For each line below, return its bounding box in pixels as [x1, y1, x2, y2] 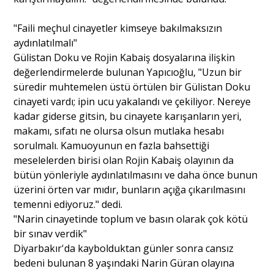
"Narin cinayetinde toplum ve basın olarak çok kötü [13, 212, 248, 226]
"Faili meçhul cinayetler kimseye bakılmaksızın [13, 21, 223, 35]
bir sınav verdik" [13, 226, 87, 240]
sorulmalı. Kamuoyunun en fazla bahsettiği [13, 138, 210, 152]
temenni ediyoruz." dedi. [13, 197, 123, 211]
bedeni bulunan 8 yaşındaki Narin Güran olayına [13, 256, 235, 270]
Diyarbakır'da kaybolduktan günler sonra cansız [13, 241, 234, 255]
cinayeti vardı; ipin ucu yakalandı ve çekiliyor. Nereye [13, 94, 251, 108]
